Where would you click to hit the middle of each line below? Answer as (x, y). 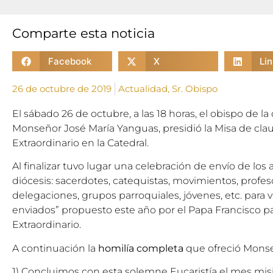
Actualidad (143, 89)
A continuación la (55, 248)
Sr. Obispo (195, 89)
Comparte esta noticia (83, 33)
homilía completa (141, 248)
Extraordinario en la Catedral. (80, 143)
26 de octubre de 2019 (62, 89)
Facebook (69, 61)
